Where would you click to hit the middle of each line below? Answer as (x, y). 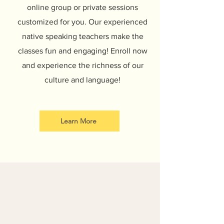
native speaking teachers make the (82, 36)
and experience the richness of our (82, 65)
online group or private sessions (82, 7)
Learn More (78, 121)
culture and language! (82, 80)
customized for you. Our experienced (82, 22)
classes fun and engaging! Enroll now (82, 51)
